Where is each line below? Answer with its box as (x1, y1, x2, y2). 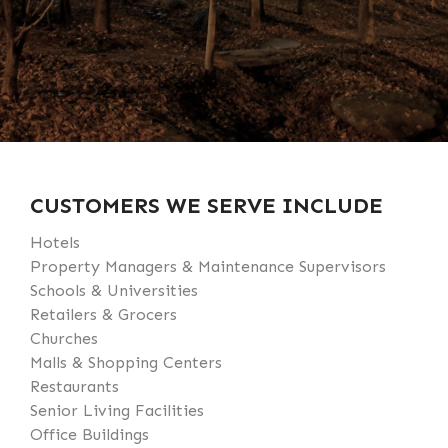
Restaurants (30, 377, 119, 396)
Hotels (30, 233, 80, 252)
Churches (30, 329, 98, 348)
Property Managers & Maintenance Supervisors (30, 257, 386, 276)
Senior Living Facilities (30, 401, 204, 420)
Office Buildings (30, 425, 149, 444)
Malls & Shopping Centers (30, 353, 222, 372)
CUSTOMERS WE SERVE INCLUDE (30, 192, 383, 219)
